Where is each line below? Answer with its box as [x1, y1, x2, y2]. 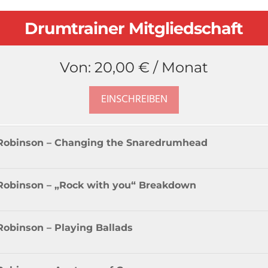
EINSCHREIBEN [100, 91, 167, 109]
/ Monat [153, 58, 208, 76]
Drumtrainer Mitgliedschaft [25, 17, 243, 38]
